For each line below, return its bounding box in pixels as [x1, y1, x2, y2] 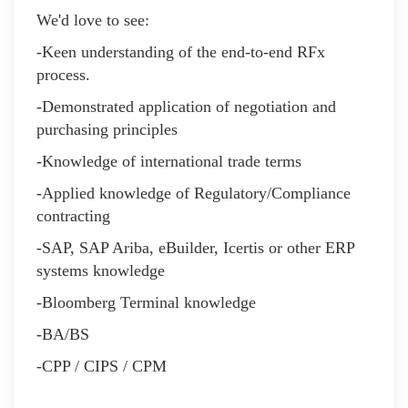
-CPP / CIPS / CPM [36, 356, 167, 375]
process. [36, 65, 90, 84]
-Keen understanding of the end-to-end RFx [36, 42, 325, 61]
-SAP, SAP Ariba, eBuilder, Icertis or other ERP [36, 238, 354, 257]
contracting [36, 206, 110, 225]
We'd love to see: [36, 10, 149, 29]
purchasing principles [36, 119, 178, 138]
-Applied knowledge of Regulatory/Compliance [36, 183, 351, 202]
